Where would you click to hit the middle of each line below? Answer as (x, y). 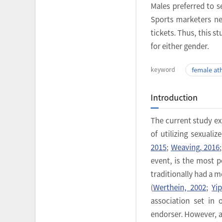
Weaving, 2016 (195, 147)
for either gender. (180, 46)
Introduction (174, 97)
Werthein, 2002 (180, 187)
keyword (163, 69)
